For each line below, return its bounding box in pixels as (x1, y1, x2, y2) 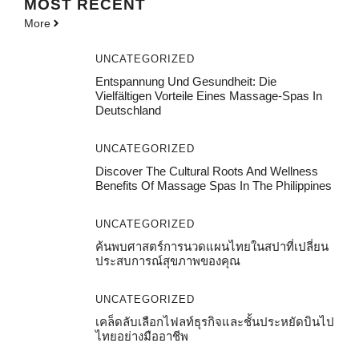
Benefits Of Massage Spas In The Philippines (95, 178, 332, 192)
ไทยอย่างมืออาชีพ (95, 329, 188, 343)
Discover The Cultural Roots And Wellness (95, 163, 318, 178)
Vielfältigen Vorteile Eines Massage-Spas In (95, 88, 322, 103)
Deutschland (95, 103, 161, 117)
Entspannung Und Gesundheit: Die (95, 74, 276, 88)
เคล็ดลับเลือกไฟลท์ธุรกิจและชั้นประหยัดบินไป (95, 314, 334, 329)
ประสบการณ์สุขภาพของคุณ (95, 253, 240, 268)
